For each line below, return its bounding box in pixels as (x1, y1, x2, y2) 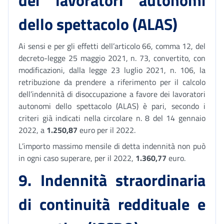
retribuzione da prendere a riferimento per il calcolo (18, 76, 205, 88)
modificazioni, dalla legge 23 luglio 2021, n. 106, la (18, 64, 205, 76)
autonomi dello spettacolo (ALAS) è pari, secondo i (18, 100, 205, 112)
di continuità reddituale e (18, 192, 205, 216)
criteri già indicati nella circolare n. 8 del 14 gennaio (18, 112, 205, 124)
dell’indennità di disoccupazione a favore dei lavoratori (18, 88, 205, 100)
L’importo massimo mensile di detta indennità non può (18, 140, 205, 152)
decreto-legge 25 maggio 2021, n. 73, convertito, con (18, 52, 205, 64)
